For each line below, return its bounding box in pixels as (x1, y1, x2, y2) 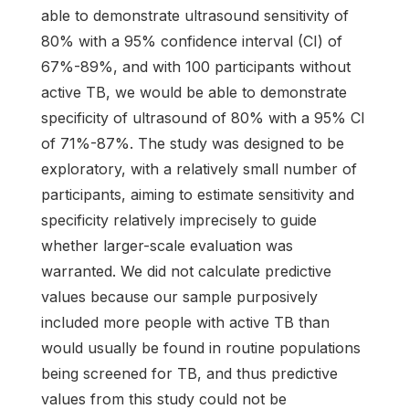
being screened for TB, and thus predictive (41, 364, 338, 383)
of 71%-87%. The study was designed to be (41, 134, 344, 153)
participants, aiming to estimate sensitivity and (41, 185, 354, 204)
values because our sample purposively (41, 288, 318, 307)
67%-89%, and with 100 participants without (41, 58, 351, 77)
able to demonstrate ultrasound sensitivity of (41, 6, 349, 26)
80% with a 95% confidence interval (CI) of (41, 32, 342, 51)
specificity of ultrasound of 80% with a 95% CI (41, 109, 365, 128)
